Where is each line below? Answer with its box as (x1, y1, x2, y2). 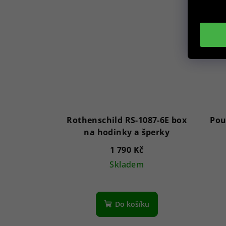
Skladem (109, 158, 144, 170)
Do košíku (115, 199, 149, 209)
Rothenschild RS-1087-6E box (67, 114, 187, 126)
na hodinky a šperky (84, 126, 170, 138)
